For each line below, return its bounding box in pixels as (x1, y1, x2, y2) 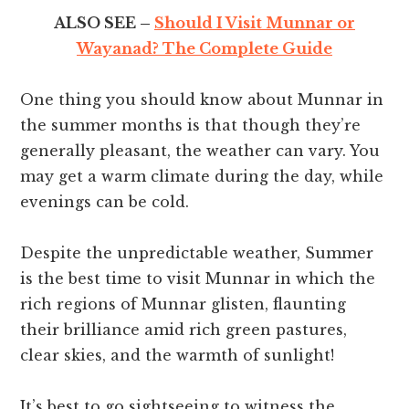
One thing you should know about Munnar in (20, 90, 384, 110)
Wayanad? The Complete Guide (77, 39, 332, 58)
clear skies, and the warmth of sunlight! (20, 346, 335, 365)
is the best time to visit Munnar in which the (20, 269, 376, 288)
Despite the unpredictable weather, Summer (20, 244, 374, 263)
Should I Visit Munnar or (154, 14, 355, 33)
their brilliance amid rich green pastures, (20, 320, 348, 340)
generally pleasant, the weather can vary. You (20, 142, 381, 161)
